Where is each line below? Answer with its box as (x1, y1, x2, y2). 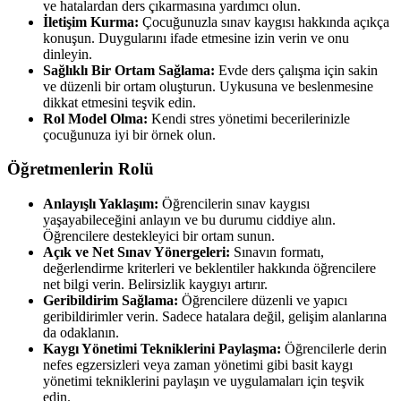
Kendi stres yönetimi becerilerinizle (148, 110, 350, 126)
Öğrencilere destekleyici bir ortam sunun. (43, 228, 275, 243)
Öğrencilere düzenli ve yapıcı (178, 293, 347, 308)
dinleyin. (43, 46, 92, 62)
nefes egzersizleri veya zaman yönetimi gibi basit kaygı (43, 357, 353, 372)
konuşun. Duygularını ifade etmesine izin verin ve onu (43, 30, 349, 46)
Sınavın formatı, (230, 244, 324, 260)
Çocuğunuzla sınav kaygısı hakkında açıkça (139, 13, 389, 30)
